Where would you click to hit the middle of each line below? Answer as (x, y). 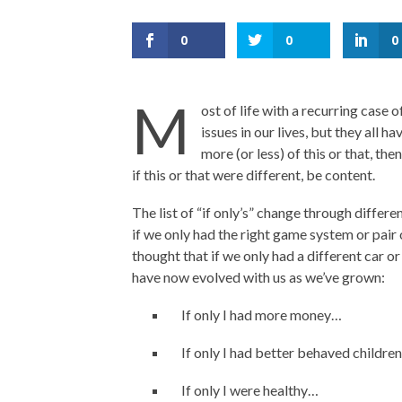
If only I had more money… (262, 315)
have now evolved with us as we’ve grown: (258, 277)
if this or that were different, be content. (253, 175)
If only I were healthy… (250, 390)
